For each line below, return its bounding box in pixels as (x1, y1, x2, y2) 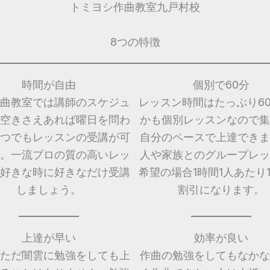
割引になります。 (178, 183, 265, 196)
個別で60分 (193, 78, 250, 91)
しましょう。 (16, 183, 81, 196)
